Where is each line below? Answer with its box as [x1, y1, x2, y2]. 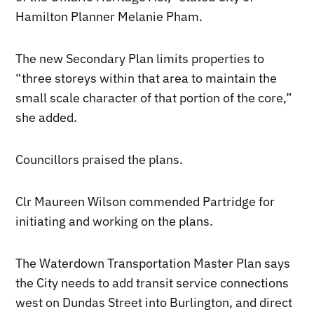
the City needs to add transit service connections [15, 274, 289, 291]
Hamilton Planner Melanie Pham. [15, 8, 203, 25]
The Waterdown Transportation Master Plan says [15, 254, 291, 271]
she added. [15, 109, 78, 125]
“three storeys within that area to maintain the [15, 69, 278, 86]
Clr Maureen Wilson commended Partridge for [15, 193, 275, 210]
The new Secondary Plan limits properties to [15, 50, 265, 67]
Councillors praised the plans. [15, 151, 184, 168]
